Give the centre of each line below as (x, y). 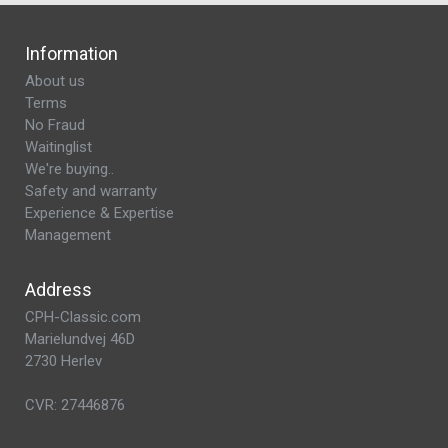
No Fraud (55, 125)
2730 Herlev (63, 361)
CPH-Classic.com (83, 317)
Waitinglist (58, 147)
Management (68, 235)
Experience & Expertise (99, 213)
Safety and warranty (91, 191)
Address (58, 289)
